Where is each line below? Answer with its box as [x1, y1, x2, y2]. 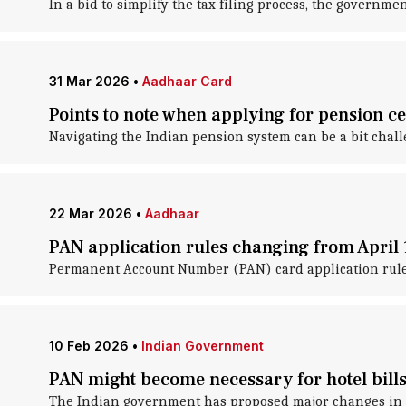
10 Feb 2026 [48, 338, 129, 353]
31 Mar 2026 [48, 73, 130, 89]
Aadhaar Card [141, 73, 232, 89]
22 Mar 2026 [48, 206, 132, 221]
